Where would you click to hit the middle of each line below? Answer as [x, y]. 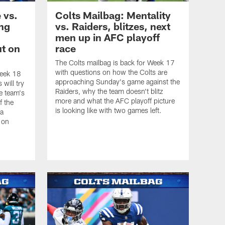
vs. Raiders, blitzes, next [113, 26]
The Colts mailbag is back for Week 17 [115, 62]
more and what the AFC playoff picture [115, 100]
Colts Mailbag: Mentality [113, 15]
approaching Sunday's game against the [118, 81]
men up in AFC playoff [107, 37]
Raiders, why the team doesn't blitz [109, 91]
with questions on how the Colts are [111, 72]
